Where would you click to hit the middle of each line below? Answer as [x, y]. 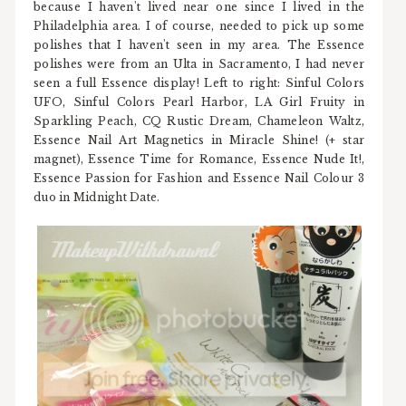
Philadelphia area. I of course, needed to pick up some [199, 26]
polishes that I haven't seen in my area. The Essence [199, 45]
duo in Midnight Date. [97, 198]
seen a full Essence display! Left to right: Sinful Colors [199, 83]
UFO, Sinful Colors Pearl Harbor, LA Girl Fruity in [199, 102]
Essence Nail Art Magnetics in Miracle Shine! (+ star [199, 140]
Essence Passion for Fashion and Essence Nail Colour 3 [199, 179]
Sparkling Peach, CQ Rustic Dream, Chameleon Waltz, [199, 121]
